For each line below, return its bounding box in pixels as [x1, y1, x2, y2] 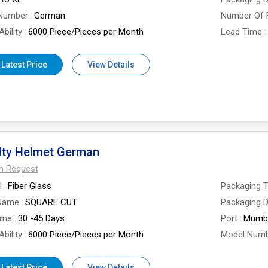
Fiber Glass [7, 181, 51, 191]
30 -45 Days [17, 213, 65, 224]
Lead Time [221, 26, 263, 37]
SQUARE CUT [25, 197, 77, 208]
